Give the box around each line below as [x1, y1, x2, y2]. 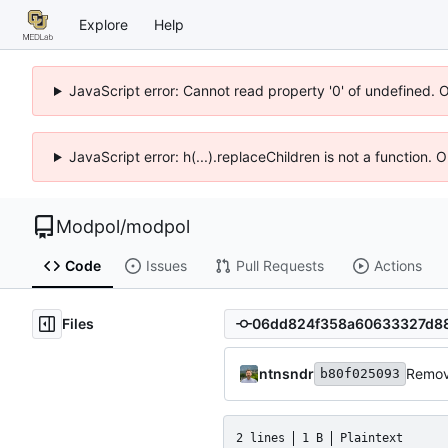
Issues [145, 257, 187, 275]
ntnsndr [259, 364, 314, 382]
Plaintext [340, 430, 403, 445]
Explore [79, 15, 128, 33]
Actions [373, 257, 422, 275]
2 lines [236, 430, 285, 445]
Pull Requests [235, 257, 324, 275]
